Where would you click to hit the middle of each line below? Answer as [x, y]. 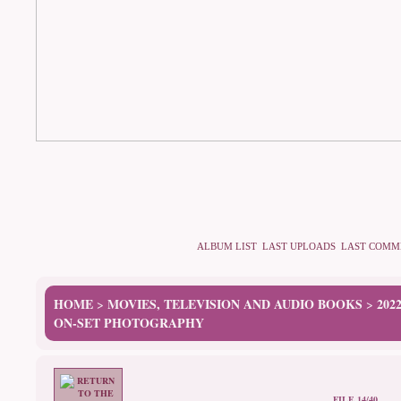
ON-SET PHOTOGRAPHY [129, 323]
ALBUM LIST [227, 247]
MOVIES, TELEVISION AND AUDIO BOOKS [235, 304]
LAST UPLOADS [299, 247]
